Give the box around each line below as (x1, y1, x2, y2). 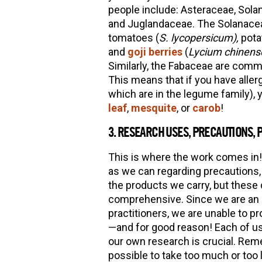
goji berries (127, 45, 182, 58)
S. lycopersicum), (158, 31, 241, 44)
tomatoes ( (108, 31, 159, 44)
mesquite (130, 101, 177, 114)
